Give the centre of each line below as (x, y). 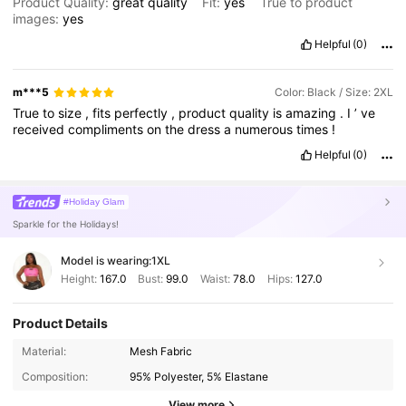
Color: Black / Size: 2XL (333, 92)
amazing (313, 113)
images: (38, 19)
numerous (266, 130)
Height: (80, 279)
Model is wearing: (106, 261)
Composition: (54, 377)
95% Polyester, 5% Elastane (199, 377)
